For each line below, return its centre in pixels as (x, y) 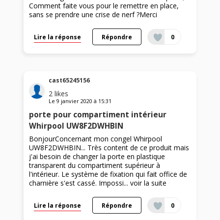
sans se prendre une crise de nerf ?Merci (93, 14)
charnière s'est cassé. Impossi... (80, 183)
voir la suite (149, 183)
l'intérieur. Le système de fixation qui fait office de (108, 174)
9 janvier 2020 (75, 101)
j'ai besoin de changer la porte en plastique (97, 157)
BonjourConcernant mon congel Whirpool (96, 139)
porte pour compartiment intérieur (98, 115)
